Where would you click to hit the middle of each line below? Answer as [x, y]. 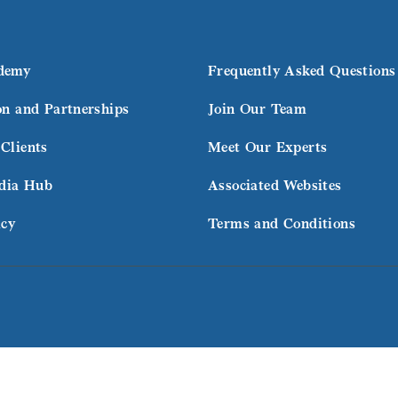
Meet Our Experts [268, 147]
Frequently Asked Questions [302, 70]
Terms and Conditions [282, 223]
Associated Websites [275, 185]
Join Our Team [258, 108]
